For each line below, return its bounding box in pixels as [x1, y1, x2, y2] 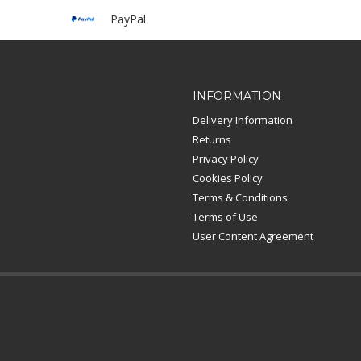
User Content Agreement [193, 228, 313, 243]
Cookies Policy [193, 170, 263, 185]
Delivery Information [193, 112, 293, 127]
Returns [193, 131, 231, 147]
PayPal [110, 10, 146, 27]
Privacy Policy [193, 151, 259, 166]
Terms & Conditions [193, 189, 288, 205]
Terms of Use [193, 209, 258, 224]
